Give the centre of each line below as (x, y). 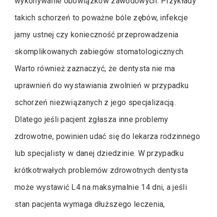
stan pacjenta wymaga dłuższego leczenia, (90, 204)
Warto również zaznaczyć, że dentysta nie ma (95, 68)
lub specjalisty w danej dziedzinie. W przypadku (99, 153)
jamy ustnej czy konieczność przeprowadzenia (97, 34)
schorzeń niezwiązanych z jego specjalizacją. (95, 102)
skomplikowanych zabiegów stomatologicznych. (100, 51)
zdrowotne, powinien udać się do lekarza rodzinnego (108, 136)
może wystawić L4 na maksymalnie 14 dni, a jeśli (101, 187)
